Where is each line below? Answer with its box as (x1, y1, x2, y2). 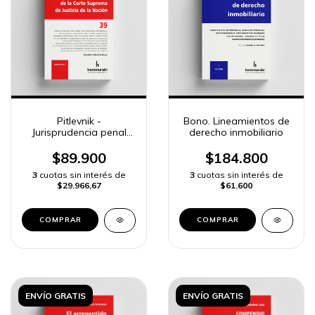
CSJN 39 (60, 137, 98, 150)
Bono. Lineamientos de (183, 115, 290, 128)
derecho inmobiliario (189, 126, 283, 139)
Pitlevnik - (56, 115, 101, 128)
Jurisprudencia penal (31, 126, 127, 139)
